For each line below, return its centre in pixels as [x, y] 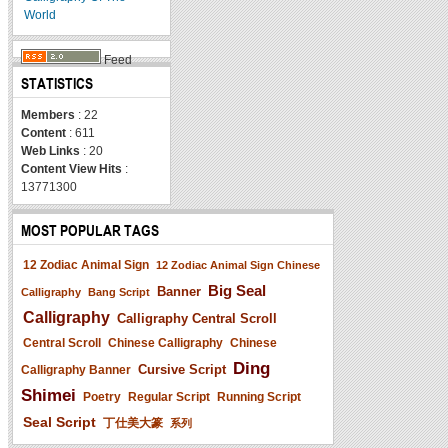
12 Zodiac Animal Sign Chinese [238, 264]
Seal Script [59, 421]
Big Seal [237, 290]
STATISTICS [57, 83]
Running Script [259, 396]
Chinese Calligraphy [165, 342]
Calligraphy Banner [76, 369]
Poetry [102, 396]
